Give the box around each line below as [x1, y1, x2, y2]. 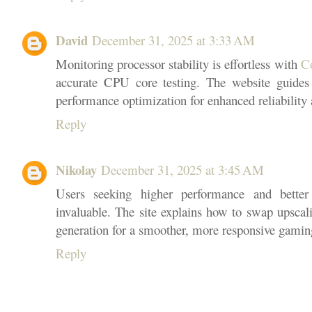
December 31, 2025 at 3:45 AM [101, 161, 264, 179]
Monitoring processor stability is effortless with [56, 55, 301, 72]
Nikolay [56, 160, 97, 180]
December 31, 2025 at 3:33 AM [92, 31, 255, 49]
